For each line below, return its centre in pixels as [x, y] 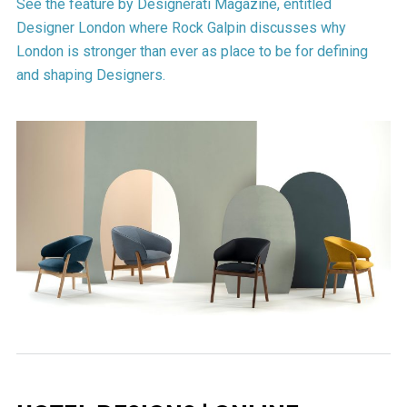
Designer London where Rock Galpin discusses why [181, 27]
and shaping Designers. [90, 74]
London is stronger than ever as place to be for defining [192, 51]
